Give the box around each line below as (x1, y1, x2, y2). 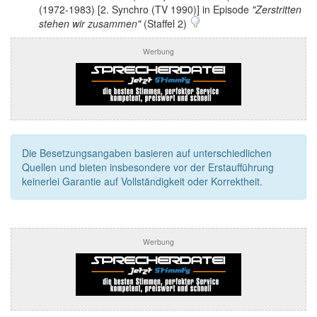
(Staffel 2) (141, 16, 190, 30)
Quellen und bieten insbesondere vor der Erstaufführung (22, 160, 274, 174)
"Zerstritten (252, 2, 301, 16)
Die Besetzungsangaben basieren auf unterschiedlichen (22, 146, 272, 160)
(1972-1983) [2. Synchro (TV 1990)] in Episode (39, 2, 252, 16)
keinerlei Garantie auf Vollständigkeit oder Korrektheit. (22, 174, 263, 188)
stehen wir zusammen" (39, 16, 141, 30)
